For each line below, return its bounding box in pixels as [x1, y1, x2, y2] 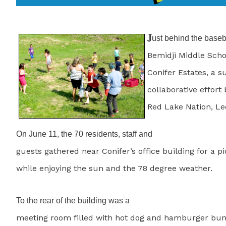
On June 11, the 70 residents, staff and [16, 130, 152, 139]
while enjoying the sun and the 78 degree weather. [16, 163, 212, 174]
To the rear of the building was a [16, 196, 130, 205]
